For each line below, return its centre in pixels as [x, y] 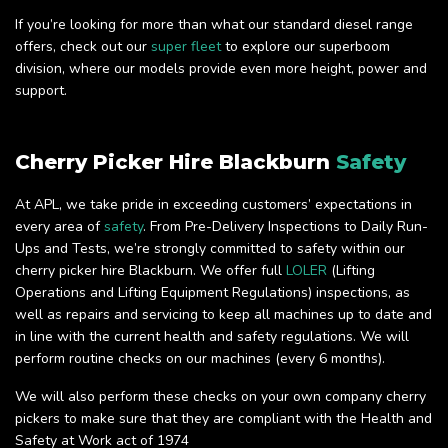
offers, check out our [83, 47]
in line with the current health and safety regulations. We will [212, 337]
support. [41, 91]
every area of [59, 227]
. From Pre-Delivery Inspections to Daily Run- [285, 227]
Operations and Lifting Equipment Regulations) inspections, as [212, 293]
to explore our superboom [305, 47]
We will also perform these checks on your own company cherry [220, 397]
